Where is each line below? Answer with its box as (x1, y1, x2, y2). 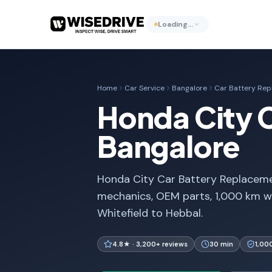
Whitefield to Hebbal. (97, 206, 203, 220)
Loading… (157, 19, 193, 29)
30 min (209, 240, 233, 248)
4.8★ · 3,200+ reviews (112, 240, 188, 248)
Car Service (124, 83, 165, 93)
